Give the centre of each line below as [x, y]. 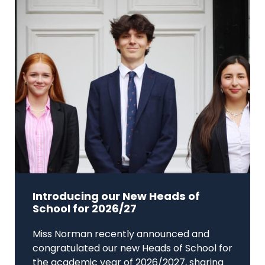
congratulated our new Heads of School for [132, 249]
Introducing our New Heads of [116, 197]
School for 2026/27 [85, 209]
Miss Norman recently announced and [121, 235]
